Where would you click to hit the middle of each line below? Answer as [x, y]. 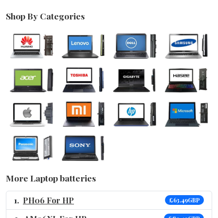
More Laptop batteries [51, 178]
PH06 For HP [48, 200]
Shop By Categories [45, 16]
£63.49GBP [185, 200]
